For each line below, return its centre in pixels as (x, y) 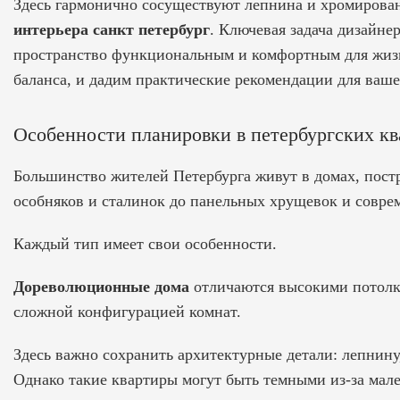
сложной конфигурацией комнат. (127, 311)
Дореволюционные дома (101, 286)
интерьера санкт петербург (112, 29)
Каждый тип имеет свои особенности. (145, 243)
